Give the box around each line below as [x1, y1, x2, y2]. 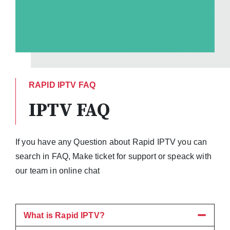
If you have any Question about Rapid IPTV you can [15, 137, 207, 146]
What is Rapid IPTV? [24, 210, 105, 220]
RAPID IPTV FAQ [29, 80, 96, 89]
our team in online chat [15, 166, 100, 175]
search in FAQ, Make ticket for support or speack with [15, 151, 212, 161]
